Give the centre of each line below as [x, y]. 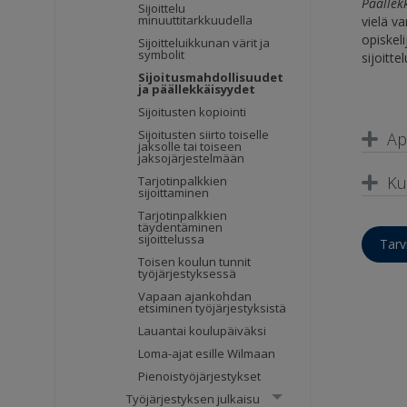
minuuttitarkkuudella [196, 20]
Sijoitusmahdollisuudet [211, 78]
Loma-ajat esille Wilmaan [207, 354]
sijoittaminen [174, 193]
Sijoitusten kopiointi [193, 112]
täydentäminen [181, 228]
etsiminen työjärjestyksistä [213, 308]
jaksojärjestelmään [192, 159]
